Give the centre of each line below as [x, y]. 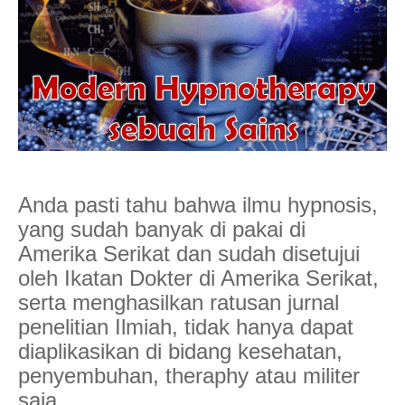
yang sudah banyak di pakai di [162, 229]
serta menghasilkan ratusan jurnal [179, 302]
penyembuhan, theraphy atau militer [189, 375]
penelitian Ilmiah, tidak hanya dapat [186, 326]
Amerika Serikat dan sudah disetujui [189, 253]
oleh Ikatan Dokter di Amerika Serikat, [198, 278]
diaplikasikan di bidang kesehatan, [180, 351]
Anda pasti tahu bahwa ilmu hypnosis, [198, 204]
